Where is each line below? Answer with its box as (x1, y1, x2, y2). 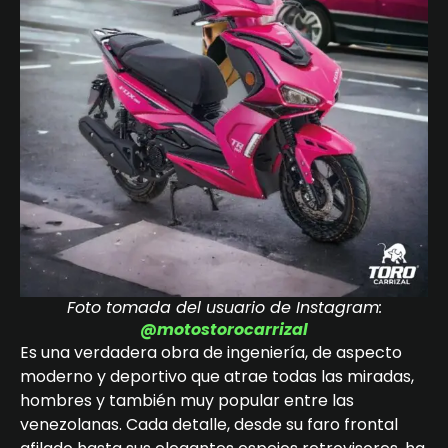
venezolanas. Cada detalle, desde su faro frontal (20, 413, 398, 437)
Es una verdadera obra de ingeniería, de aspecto (20, 341, 402, 365)
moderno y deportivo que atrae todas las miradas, (20, 365, 414, 389)
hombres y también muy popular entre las (20, 389, 354, 413)
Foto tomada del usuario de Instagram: (66, 296, 382, 320)
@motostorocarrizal (140, 318, 308, 342)
